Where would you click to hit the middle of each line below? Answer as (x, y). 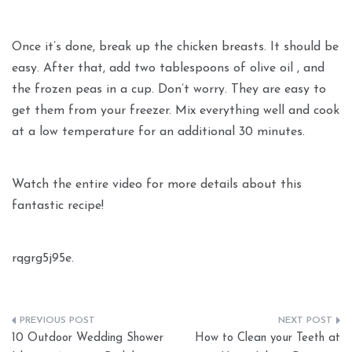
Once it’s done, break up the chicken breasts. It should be (175, 48)
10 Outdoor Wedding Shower (88, 339)
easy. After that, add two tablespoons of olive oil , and (168, 69)
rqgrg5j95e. (43, 259)
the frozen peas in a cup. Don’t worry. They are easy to (169, 90)
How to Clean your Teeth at (268, 339)
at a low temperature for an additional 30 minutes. (158, 132)
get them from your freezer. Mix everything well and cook (176, 111)
